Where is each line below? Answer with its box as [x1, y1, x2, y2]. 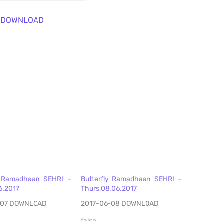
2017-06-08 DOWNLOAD [80, 199, 159, 208]
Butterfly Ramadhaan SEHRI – [80, 175, 182, 184]
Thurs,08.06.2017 [80, 184, 137, 193]
